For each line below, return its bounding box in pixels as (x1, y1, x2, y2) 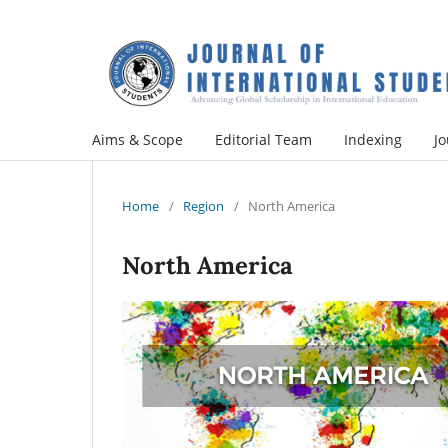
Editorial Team (215, 129, 312, 149)
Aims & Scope (92, 129, 183, 149)
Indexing (344, 129, 402, 149)
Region (183, 196, 224, 215)
